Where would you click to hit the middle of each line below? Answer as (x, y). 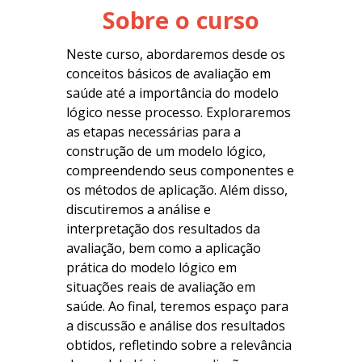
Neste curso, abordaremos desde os (176, 54)
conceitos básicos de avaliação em (169, 74)
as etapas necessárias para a (154, 132)
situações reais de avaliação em (161, 287)
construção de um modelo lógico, (166, 151)
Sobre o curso (181, 20)
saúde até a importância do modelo (173, 93)
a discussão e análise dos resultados (176, 326)
